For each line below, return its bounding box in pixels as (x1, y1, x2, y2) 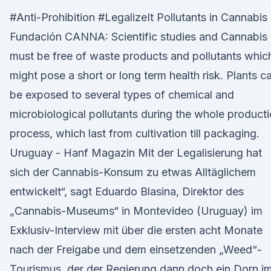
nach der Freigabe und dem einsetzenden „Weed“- (10, 243, 262, 256)
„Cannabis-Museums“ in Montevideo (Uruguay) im (10, 204, 263, 217)
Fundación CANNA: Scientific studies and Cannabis (10, 30, 267, 43)
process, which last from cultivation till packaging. (10, 127, 260, 140)
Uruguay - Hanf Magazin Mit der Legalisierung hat (10, 146, 262, 159)
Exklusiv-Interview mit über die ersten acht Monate (10, 224, 263, 237)
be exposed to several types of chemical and (10, 88, 234, 101)
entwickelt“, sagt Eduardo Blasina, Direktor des (10, 185, 244, 198)
